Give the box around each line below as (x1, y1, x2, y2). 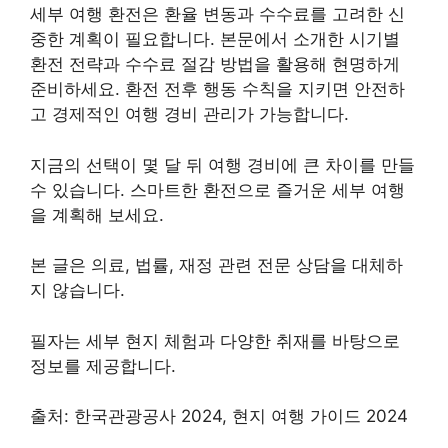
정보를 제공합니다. (30, 355, 176, 376)
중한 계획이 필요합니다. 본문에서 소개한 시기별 (30, 29, 400, 50)
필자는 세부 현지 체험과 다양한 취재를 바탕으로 (30, 330, 400, 351)
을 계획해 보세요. (30, 204, 164, 225)
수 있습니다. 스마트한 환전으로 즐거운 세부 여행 (30, 179, 405, 200)
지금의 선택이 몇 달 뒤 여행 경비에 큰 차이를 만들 (30, 154, 415, 175)
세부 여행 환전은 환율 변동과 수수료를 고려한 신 (30, 4, 405, 25)
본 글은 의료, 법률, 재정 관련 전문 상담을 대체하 (30, 255, 403, 276)
